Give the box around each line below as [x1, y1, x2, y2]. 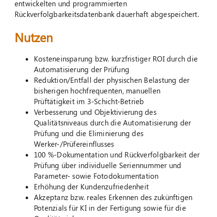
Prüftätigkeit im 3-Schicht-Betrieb [33, 96, 144, 106]
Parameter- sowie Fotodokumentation [33, 170, 159, 181]
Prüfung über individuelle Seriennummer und [33, 160, 182, 170]
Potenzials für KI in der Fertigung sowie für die [33, 202, 186, 213]
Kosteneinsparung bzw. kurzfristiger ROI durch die [33, 53, 198, 63]
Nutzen [14, 29, 53, 45]
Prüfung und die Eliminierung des [33, 128, 144, 138]
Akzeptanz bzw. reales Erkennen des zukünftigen [33, 192, 193, 202]
